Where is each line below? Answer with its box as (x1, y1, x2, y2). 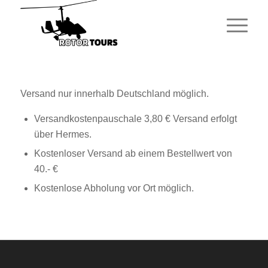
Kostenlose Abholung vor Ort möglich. (33, 183, 194, 194)
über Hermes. (33, 129, 92, 140)
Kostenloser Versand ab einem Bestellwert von (33, 148, 232, 159)
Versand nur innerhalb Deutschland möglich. (20, 88, 209, 99)
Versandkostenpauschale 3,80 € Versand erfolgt (33, 114, 237, 124)
